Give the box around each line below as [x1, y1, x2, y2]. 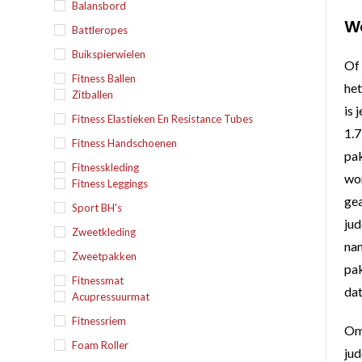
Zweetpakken [72, 250, 137, 263]
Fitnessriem [72, 314, 127, 327]
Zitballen [72, 88, 114, 101]
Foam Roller [72, 339, 129, 351]
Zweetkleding [72, 225, 137, 238]
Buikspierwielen [72, 48, 146, 61]
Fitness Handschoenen [72, 137, 178, 149]
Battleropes [72, 23, 128, 36]
